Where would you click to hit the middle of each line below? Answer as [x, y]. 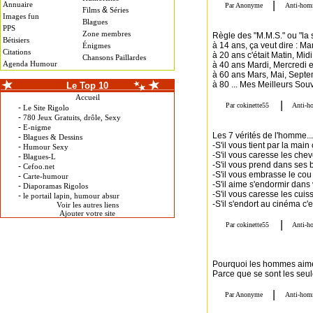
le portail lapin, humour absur [71, 196]
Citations [17, 52]
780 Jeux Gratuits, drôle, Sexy [72, 117]
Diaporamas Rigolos [56, 186]
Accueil [87, 97]
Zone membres [107, 34]
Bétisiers [16, 40]
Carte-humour [46, 176]
